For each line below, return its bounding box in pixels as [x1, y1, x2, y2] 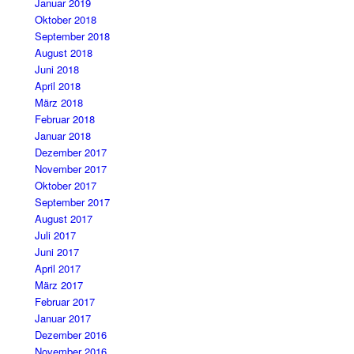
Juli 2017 [35, 228, 77, 243]
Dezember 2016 [35, 327, 107, 343]
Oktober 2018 [35, 12, 97, 28]
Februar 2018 [35, 111, 96, 127]
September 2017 [35, 194, 111, 210]
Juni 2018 [35, 62, 80, 77]
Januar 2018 [35, 128, 92, 144]
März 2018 [35, 95, 84, 111]
